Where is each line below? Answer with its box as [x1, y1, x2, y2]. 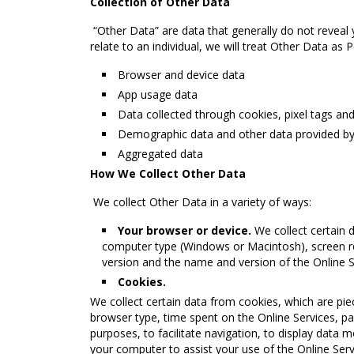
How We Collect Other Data [90, 166, 246, 181]
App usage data [118, 87, 198, 102]
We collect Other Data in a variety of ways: [90, 194, 311, 209]
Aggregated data [118, 146, 203, 161]
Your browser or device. [118, 223, 251, 238]
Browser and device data [118, 67, 245, 82]
